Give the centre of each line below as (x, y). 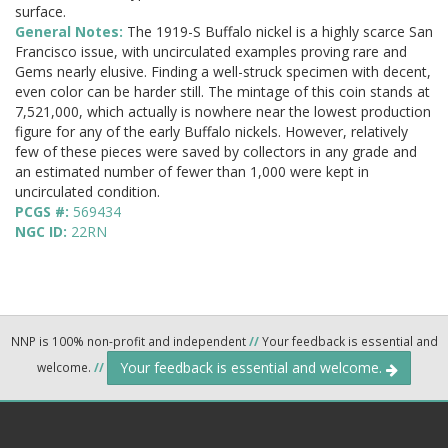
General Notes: (71, 32)
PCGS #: (44, 212)
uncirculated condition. (87, 192)
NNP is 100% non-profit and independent (129, 341)
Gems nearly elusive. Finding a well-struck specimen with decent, (223, 72)
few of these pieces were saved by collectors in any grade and (216, 152)
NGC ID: (43, 232)
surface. (40, 12)
